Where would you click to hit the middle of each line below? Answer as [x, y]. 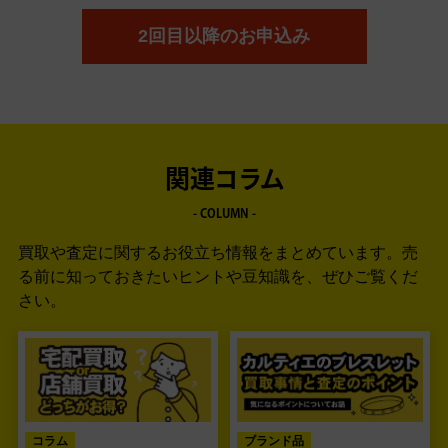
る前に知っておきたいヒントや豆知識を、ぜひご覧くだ [218, 277]
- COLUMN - [224, 215]
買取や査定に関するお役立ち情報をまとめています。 [210, 253]
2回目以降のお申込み [224, 36]
